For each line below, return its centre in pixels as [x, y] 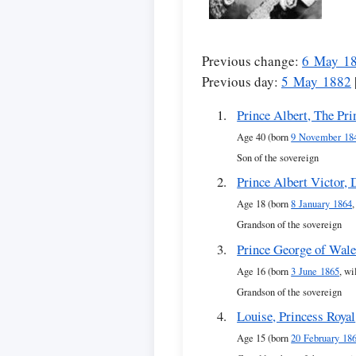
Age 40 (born [264, 137]
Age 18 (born [264, 204]
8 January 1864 [322, 204]
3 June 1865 [315, 271]
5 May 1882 [316, 81]
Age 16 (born [264, 271]
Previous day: [242, 81]
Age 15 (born [264, 339]
